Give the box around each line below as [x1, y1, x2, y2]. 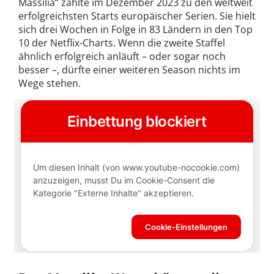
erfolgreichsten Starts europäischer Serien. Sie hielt [18, 9, 256, 23]
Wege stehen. [18, 76, 81, 91]
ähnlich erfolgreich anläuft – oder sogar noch [18, 50, 226, 64]
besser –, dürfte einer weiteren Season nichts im [18, 63, 240, 77]
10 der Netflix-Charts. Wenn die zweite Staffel [18, 36, 225, 50]
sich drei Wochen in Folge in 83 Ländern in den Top [18, 23, 253, 37]
